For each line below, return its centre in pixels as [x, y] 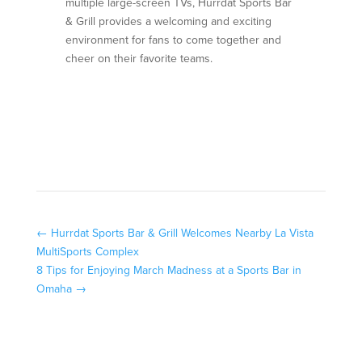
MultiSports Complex [87, 251]
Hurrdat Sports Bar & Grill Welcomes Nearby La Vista [182, 233]
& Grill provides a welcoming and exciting [168, 21]
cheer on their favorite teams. [139, 58]
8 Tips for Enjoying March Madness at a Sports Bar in [168, 270]
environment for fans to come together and [173, 40]
